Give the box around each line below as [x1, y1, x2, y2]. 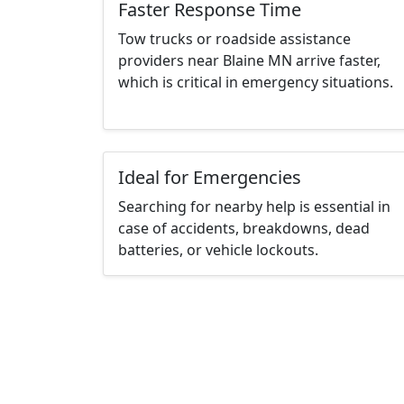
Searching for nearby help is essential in [118, 197, 390, 217]
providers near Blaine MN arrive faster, [118, 50, 381, 71]
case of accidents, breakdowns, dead [118, 218, 370, 239]
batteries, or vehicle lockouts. [118, 240, 318, 261]
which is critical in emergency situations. [118, 72, 393, 93]
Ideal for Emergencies [118, 165, 301, 190]
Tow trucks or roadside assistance [118, 29, 351, 50]
